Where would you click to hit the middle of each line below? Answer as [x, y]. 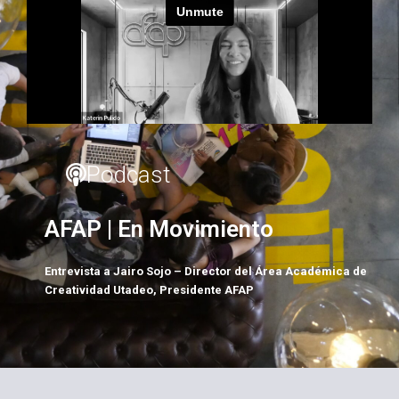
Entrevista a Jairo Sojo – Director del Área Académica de [206, 272]
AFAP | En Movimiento [159, 229]
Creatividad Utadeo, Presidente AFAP [149, 290]
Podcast [128, 175]
